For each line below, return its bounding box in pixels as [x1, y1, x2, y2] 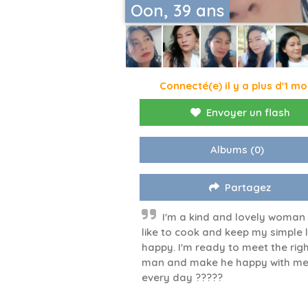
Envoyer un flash [206, 106, 290, 120]
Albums [210, 143, 248, 157]
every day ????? [142, 271, 223, 285]
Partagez [225, 181, 272, 195]
